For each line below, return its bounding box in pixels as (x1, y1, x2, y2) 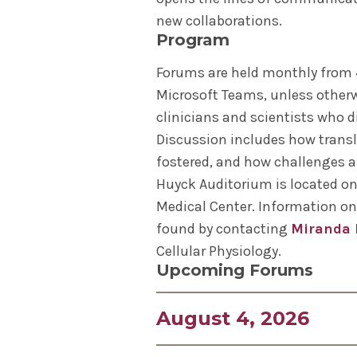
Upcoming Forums (156, 261, 313, 280)
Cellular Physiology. (156, 242, 281, 260)
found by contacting (156, 220, 291, 237)
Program (156, 30, 229, 49)
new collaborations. (156, 12, 282, 29)
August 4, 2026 (156, 307, 309, 330)
